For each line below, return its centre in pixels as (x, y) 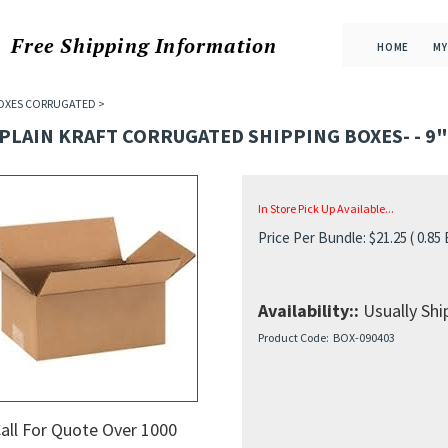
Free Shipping (80, 45)
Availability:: (308, 310)
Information (213, 45)
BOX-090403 (363, 337)
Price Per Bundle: (311, 237)
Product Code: (293, 337)
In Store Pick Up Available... (325, 208)
